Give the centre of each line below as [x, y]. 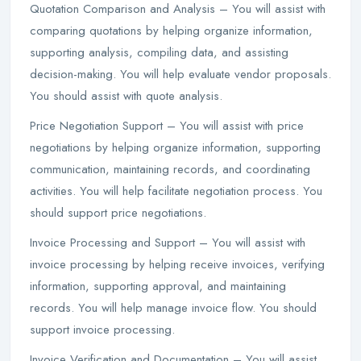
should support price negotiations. [118, 213]
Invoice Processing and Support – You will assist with [168, 243]
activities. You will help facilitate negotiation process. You [176, 191]
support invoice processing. [102, 330]
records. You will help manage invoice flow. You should [173, 308]
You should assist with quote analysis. [126, 96]
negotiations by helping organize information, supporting [175, 147]
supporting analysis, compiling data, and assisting [159, 52]
